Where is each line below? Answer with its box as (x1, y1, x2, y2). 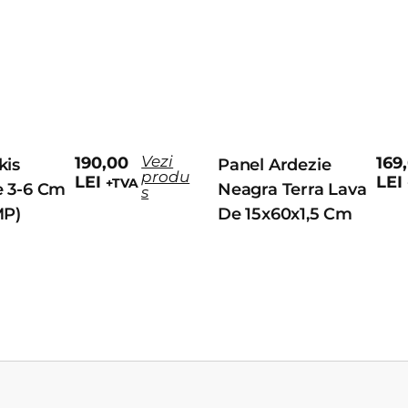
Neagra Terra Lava (218, 179, 367, 200)
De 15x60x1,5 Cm (218, 204, 353, 225)
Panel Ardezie (218, 155, 331, 176)
